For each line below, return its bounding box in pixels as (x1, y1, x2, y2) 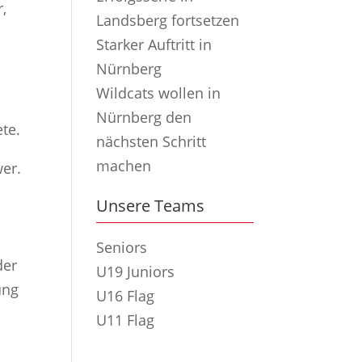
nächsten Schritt (96, 132, 207, 151)
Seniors (96, 238, 148, 257)
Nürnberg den (96, 107, 192, 127)
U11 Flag (96, 310, 155, 330)
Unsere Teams (96, 195, 205, 217)
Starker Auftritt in (96, 35, 213, 54)
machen (96, 156, 152, 175)
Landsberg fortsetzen (96, 11, 240, 30)
